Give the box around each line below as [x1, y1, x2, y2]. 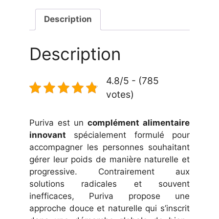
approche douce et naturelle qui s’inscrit [29, 203, 190, 214]
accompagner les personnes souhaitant [29, 142, 190, 153]
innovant [29, 130, 66, 140]
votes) [106, 88, 134, 101]
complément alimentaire [88, 118, 190, 128]
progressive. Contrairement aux [29, 167, 190, 177]
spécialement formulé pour [66, 130, 190, 140]
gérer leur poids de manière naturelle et [29, 154, 190, 165]
